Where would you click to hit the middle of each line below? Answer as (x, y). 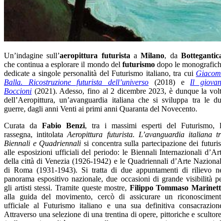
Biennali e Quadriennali (43, 143)
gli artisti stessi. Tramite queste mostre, (67, 187)
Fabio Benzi (63, 125)
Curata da (23, 125)
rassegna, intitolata (36, 134)
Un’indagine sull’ (32, 55)
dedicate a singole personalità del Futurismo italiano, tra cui (100, 73)
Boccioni (18, 91)
